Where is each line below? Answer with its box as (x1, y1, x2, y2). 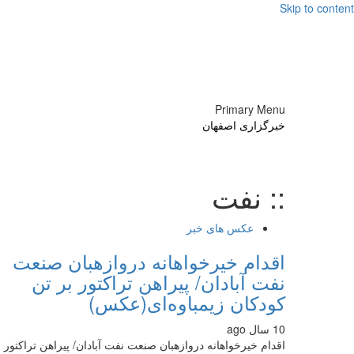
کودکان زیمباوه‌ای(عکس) (88, 288, 285, 316)
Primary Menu (215, 101, 285, 117)
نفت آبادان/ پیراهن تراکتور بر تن (32, 268, 285, 296)
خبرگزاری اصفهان (202, 117, 285, 133)
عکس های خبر (186, 220, 254, 235)
